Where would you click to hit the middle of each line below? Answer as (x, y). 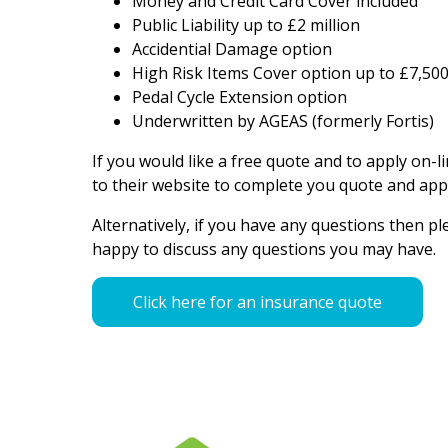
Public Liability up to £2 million (248, 25)
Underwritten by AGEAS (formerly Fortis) (283, 121)
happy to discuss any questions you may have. (264, 249)
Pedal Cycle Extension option (239, 97)
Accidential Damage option (232, 49)
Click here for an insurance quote (257, 302)
